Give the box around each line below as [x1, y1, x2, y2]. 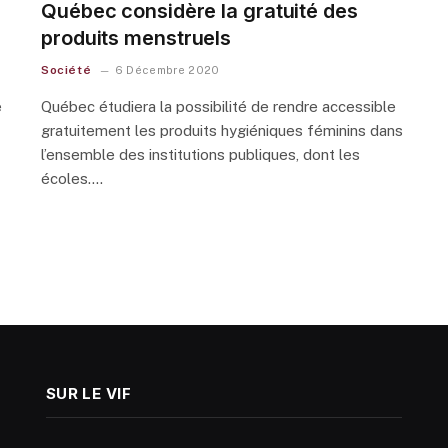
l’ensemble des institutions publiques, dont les [41, 145, 360, 163]
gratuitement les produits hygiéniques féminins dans [41, 121, 403, 139]
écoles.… [41, 169, 103, 187]
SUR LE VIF [45, 383, 132, 403]
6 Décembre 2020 [114, 63, 220, 76]
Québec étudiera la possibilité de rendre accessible [41, 97, 396, 115]
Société [41, 62, 92, 77]
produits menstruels [41, 25, 232, 50]
